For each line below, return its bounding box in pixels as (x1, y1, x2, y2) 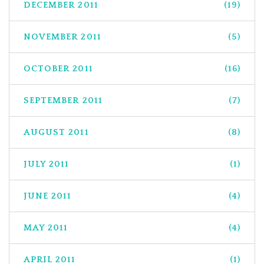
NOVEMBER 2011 (24, 31, 101, 42)
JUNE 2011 (24, 190, 72, 201)
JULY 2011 (24, 159, 70, 169)
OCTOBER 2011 (24, 63, 93, 74)
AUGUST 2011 (24, 127, 89, 137)
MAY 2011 (24, 222, 68, 233)
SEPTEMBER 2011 (24, 95, 103, 105)
